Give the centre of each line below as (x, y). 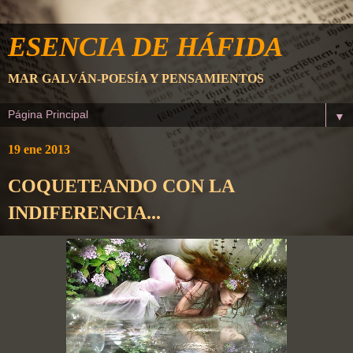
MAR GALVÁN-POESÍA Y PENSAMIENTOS (136, 78)
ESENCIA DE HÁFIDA (145, 46)
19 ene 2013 (39, 149)
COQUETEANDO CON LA (121, 186)
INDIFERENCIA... (84, 212)
